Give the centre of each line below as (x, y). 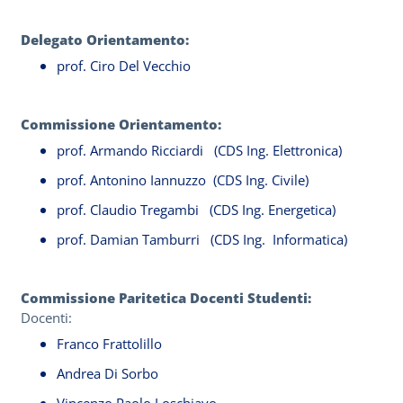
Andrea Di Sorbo (107, 373)
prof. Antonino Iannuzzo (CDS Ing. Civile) (183, 180)
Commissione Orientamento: (123, 124)
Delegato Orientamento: (107, 40)
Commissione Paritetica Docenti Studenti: (168, 298)
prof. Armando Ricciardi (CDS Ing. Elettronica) (199, 150)
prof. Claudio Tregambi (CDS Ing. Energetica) (196, 210)
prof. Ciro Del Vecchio (124, 66)
